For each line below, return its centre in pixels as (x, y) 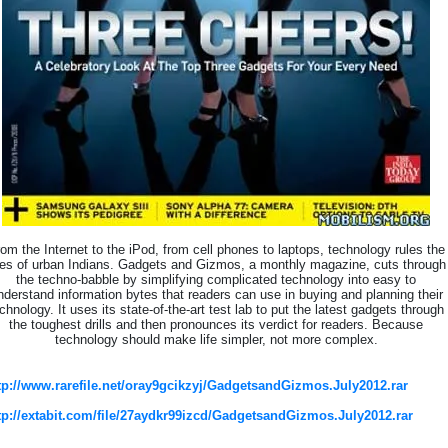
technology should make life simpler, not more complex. (216, 339)
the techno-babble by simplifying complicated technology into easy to (216, 279)
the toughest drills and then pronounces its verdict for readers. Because (216, 324)
